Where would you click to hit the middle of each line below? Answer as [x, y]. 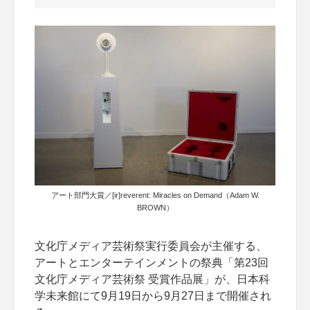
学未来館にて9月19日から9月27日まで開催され [153, 296]
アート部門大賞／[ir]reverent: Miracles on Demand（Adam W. [155, 195]
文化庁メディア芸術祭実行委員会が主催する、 [151, 246]
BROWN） [155, 208]
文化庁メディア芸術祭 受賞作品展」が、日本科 [152, 280]
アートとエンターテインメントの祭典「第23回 [152, 263]
